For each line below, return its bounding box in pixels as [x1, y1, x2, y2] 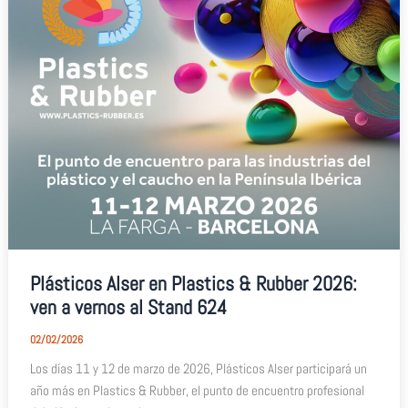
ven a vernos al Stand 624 [30, 294, 228, 320]
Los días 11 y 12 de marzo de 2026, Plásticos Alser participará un [30, 360, 368, 377]
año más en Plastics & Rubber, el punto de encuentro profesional [30, 382, 365, 399]
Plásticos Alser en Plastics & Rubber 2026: [30, 270, 358, 296]
